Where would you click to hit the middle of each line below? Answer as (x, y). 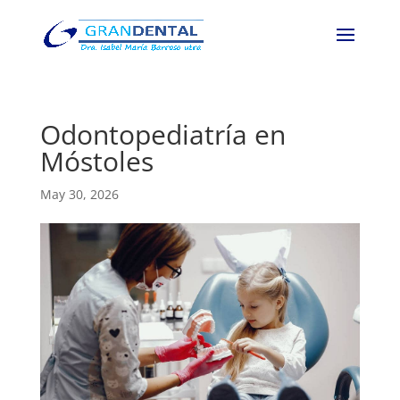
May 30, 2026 (79, 194)
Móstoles (96, 161)
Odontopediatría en (162, 134)
